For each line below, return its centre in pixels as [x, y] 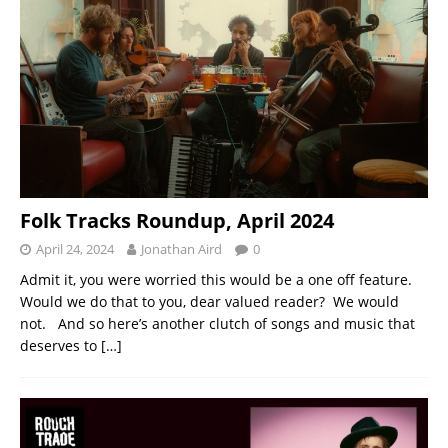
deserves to [60, 345]
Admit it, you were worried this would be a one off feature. [218, 279]
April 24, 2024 [75, 248]
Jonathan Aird [181, 248]
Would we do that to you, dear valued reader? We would [209, 301]
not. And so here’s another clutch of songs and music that [217, 323]
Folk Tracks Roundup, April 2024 [177, 220]
